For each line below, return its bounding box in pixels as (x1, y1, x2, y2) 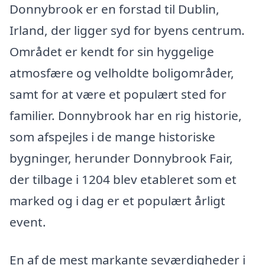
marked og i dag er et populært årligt (9, 192, 225, 209)
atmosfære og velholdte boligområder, (9, 64, 234, 81)
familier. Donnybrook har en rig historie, (9, 106, 242, 124)
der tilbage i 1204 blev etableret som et (9, 170, 237, 188)
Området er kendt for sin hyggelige (9, 43, 214, 60)
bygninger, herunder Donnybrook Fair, (9, 149, 233, 166)
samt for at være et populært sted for (9, 85, 227, 102)
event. (9, 213, 46, 230)
